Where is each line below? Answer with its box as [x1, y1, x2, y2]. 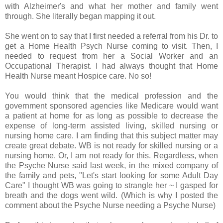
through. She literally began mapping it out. [5, 11, 156, 20]
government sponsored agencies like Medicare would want [5, 101, 218, 110]
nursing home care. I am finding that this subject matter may [5, 131, 218, 140]
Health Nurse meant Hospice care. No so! [5, 71, 153, 80]
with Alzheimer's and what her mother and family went [5, 1, 218, 10]
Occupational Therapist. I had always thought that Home [5, 61, 218, 70]
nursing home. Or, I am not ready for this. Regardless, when [5, 151, 218, 160]
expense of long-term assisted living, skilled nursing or [5, 121, 218, 130]
